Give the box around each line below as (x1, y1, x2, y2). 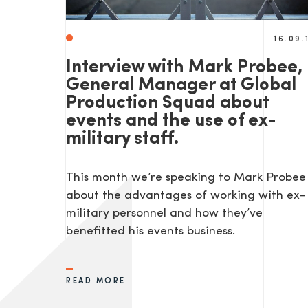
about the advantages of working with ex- (66, 190, 305, 202)
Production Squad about (66, 94, 269, 113)
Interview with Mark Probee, (66, 58, 302, 78)
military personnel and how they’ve (66, 208, 263, 220)
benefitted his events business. (66, 225, 235, 238)
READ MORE (66, 277, 126, 286)
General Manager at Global (66, 76, 296, 96)
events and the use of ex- (66, 112, 276, 131)
